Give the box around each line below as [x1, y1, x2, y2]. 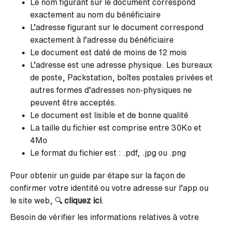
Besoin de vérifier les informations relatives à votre [10, 213, 199, 221]
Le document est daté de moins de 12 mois [30, 48, 187, 56]
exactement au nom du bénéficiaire [30, 11, 161, 19]
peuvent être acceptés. [30, 98, 117, 106]
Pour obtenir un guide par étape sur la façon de [10, 171, 185, 179]
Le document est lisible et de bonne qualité [30, 111, 188, 119]
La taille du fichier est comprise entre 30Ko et [30, 124, 201, 132]
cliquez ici [64, 196, 101, 204]
